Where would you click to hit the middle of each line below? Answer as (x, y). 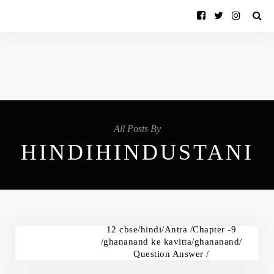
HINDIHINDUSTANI (137, 152)
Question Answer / (171, 254)
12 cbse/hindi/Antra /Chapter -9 (171, 229)
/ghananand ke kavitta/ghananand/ (171, 242)
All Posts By (137, 129)
